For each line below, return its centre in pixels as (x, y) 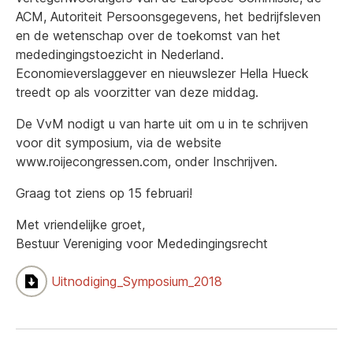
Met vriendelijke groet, (80, 225)
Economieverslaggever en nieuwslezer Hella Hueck (162, 73)
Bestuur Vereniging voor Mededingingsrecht (142, 243)
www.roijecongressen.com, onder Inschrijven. (147, 162)
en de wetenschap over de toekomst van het (148, 35)
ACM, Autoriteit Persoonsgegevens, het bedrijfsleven (168, 17)
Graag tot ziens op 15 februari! (104, 193)
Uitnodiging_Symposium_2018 (137, 281)
